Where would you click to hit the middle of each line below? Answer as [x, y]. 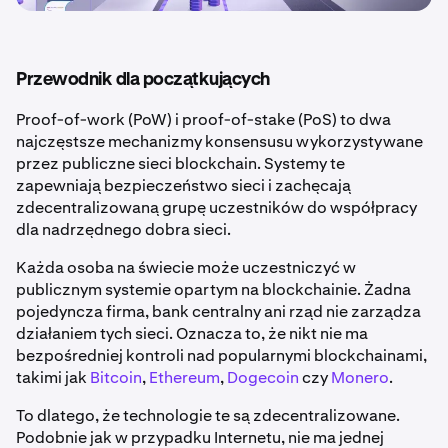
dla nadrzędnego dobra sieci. [123, 230]
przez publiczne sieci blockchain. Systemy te [180, 164]
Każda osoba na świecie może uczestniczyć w [186, 268]
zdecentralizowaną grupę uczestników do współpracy [216, 208]
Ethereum [184, 378]
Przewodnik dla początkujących [143, 80]
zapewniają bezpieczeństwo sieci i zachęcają [183, 186]
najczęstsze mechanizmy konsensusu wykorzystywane [219, 142]
